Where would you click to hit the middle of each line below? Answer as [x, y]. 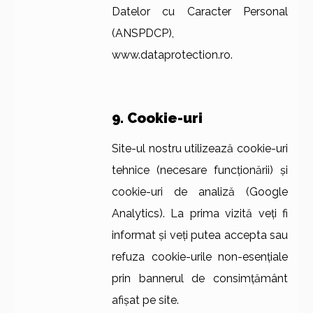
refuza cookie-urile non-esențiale [200, 257]
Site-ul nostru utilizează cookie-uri [200, 149]
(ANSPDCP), [143, 34]
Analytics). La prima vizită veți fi [200, 214]
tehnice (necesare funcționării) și [200, 170]
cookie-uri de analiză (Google [200, 192]
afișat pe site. [145, 300]
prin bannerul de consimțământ [200, 279]
